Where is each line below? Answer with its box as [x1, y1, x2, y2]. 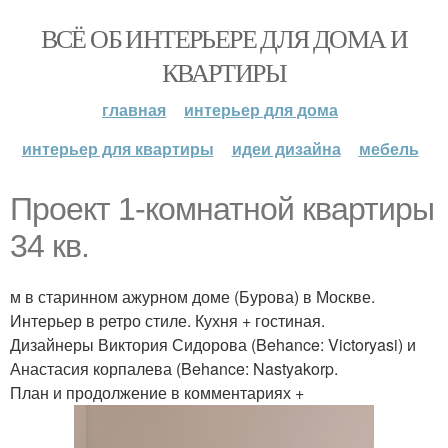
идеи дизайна [231, 137, 341, 160]
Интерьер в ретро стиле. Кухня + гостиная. [10, 309, 325, 332]
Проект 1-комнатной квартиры [10, 191, 434, 227]
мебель [358, 137, 419, 160]
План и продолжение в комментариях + [10, 381, 304, 404]
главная [102, 98, 166, 121]
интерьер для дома [184, 98, 338, 121]
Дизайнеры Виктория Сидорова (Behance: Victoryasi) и [10, 333, 416, 356]
